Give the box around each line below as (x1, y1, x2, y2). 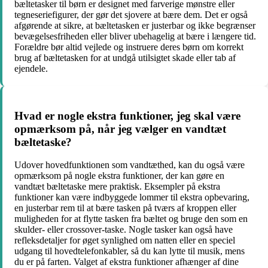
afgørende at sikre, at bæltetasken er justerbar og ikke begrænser (14, 20, 255, 31)
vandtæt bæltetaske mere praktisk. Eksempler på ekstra (14, 181, 220, 192)
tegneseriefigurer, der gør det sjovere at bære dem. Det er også (14, 9, 248, 20)
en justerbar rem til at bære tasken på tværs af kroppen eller (14, 203, 236, 214)
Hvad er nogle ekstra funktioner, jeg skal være (14, 109, 240, 122)
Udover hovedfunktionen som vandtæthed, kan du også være (14, 160, 245, 170)
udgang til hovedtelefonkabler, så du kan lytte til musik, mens (14, 246, 245, 257)
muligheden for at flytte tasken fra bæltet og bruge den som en (14, 214, 248, 224)
